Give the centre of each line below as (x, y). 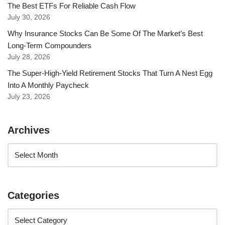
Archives (29, 130)
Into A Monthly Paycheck (48, 85)
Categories (33, 196)
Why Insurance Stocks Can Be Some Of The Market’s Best (105, 34)
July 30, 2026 (29, 18)
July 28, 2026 (29, 57)
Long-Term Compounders (49, 46)
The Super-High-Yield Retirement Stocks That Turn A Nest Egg (110, 73)
